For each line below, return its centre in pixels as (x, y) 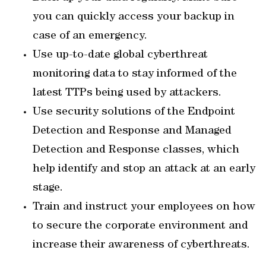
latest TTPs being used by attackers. (127, 93)
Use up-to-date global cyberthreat (120, 55)
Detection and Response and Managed (132, 131)
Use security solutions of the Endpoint (134, 112)
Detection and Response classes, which (136, 150)
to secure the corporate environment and (140, 226)
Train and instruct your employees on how (144, 207)
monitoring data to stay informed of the (135, 74)
